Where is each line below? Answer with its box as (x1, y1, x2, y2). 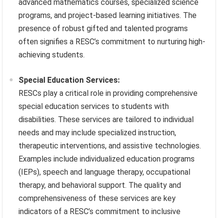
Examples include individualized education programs (18, 154, 195, 164)
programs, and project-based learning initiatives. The (18, 11, 197, 20)
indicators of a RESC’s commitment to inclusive (18, 207, 181, 217)
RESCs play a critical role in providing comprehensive (18, 89, 198, 98)
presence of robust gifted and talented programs (18, 24, 188, 34)
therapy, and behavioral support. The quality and (18, 181, 182, 190)
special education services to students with (18, 102, 169, 111)
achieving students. (18, 50, 85, 60)
